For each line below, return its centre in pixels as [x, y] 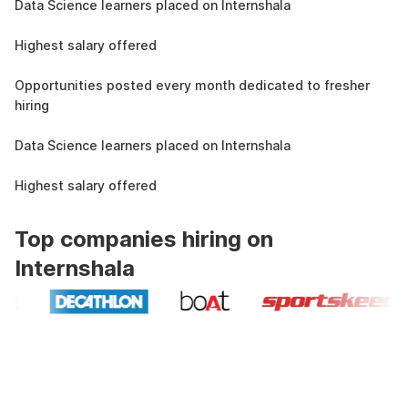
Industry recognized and [144, 363]
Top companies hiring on [144, 239]
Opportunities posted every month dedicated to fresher [192, 85]
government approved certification [202, 392]
